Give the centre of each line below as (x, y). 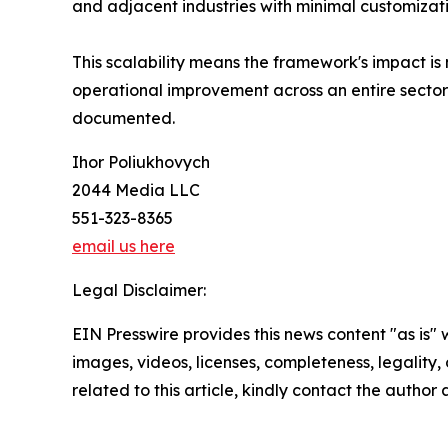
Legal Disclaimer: (139, 289)
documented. (123, 117)
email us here (123, 245)
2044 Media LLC (136, 189)
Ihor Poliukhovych (141, 161)
